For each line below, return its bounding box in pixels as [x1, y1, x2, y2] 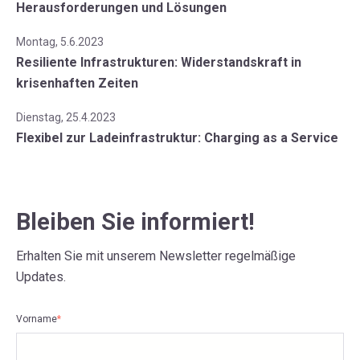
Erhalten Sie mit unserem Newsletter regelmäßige [16, 248, 296, 264]
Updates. [16, 269, 66, 285]
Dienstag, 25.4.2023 [16, 111, 116, 125]
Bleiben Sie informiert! [16, 208, 255, 236]
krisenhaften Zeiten [16, 76, 138, 92]
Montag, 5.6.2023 [16, 35, 104, 49]
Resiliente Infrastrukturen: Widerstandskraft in [16, 55, 301, 71]
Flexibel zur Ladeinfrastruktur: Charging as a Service [16, 130, 338, 146]
